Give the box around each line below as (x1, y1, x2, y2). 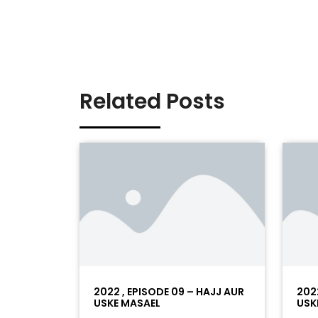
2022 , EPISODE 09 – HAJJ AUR (94, 285, 244, 300)
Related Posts (79, 86, 225, 116)
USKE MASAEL (94, 296, 160, 311)
